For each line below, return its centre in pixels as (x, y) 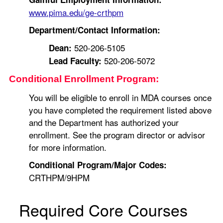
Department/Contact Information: (95, 30)
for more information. (68, 147)
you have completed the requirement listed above (120, 110)
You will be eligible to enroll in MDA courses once (120, 97)
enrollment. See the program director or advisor (117, 135)
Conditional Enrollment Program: (84, 79)
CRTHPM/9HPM (59, 177)
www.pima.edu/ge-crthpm (76, 12)
